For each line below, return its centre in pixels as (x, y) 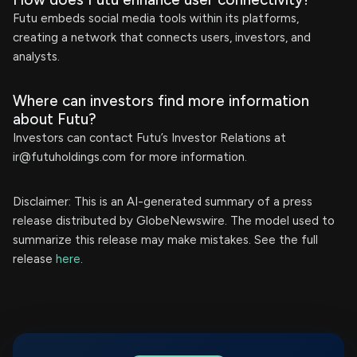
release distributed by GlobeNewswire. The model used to (174, 221)
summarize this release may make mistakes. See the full (165, 240)
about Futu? (55, 119)
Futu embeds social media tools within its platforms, (156, 18)
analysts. (36, 57)
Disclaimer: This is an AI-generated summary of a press (163, 202)
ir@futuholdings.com (69, 157)
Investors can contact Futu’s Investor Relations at (149, 138)
